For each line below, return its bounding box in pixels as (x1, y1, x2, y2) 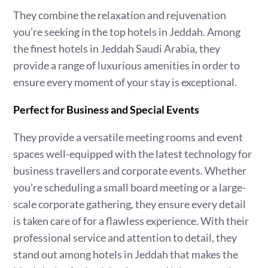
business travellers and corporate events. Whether (13, 164, 247, 177)
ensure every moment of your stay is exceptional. (13, 75, 237, 89)
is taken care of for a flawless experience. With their (13, 214, 249, 227)
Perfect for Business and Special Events (13, 103, 200, 116)
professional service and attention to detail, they (13, 231, 237, 244)
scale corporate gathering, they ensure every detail (13, 197, 246, 211)
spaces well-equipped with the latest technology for (13, 147, 252, 160)
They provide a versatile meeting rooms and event (13, 130, 243, 144)
